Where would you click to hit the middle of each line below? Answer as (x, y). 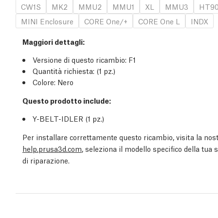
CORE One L (159, 21)
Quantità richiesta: (64, 71)
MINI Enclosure (47, 21)
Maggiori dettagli (53, 42)
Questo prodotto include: (67, 100)
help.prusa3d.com (52, 149)
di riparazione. (46, 160)
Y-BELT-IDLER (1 (63, 118)
